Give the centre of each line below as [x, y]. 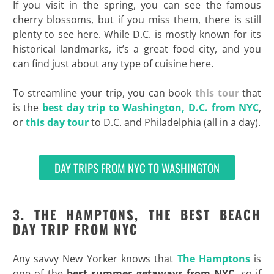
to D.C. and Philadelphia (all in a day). [174, 122]
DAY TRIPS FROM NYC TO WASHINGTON [137, 167]
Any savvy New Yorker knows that [95, 258]
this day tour [57, 122]
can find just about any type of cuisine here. [113, 63]
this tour [217, 93]
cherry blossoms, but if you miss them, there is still [137, 19]
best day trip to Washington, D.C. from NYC [151, 107]
